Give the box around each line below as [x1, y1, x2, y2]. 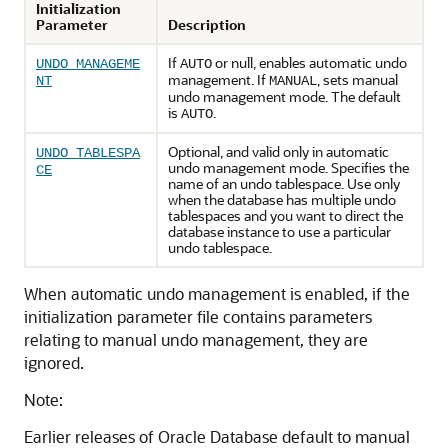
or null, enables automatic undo [212, 53, 407, 72]
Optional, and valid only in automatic [168, 142, 389, 161]
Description [168, 15, 246, 34]
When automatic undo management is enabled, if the [24, 283, 410, 304]
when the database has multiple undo [168, 190, 396, 209]
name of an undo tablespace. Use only [168, 174, 400, 193]
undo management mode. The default [168, 87, 401, 106]
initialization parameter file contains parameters [24, 306, 372, 327]
